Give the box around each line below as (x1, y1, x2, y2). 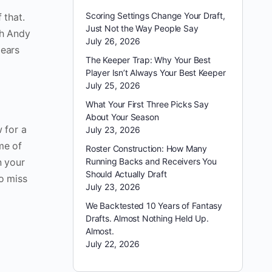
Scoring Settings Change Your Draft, (86, 10, 225, 21)
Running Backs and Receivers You (86, 156, 217, 166)
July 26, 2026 (86, 36, 140, 46)
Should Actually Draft (86, 169, 167, 179)
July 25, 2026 (86, 80, 140, 90)
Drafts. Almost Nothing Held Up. (86, 213, 209, 223)
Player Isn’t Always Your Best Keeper (86, 67, 226, 78)
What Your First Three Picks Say (86, 99, 209, 109)
